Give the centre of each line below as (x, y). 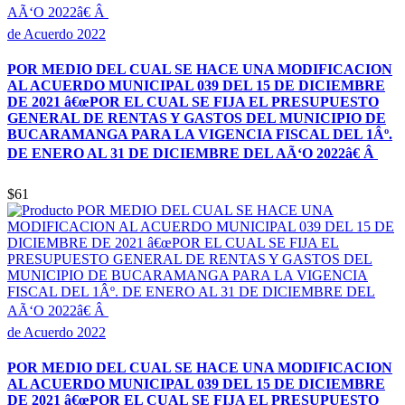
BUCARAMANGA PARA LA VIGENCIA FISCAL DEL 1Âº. (200, 134)
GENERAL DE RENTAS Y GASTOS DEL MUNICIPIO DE (197, 118)
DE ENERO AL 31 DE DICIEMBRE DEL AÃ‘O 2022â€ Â (193, 153)
